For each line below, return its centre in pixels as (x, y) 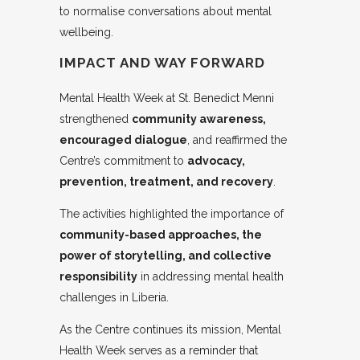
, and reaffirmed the (237, 140)
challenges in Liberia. (114, 298)
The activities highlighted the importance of (172, 214)
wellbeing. (86, 33)
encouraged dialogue (123, 140)
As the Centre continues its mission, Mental (170, 330)
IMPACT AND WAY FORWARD (162, 63)
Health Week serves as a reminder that (159, 351)
